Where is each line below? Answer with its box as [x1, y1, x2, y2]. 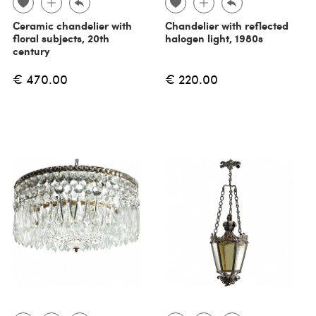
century [12, 43, 50, 59]
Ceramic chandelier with [12, 18, 132, 34]
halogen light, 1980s [165, 30, 263, 47]
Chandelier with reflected [165, 18, 288, 34]
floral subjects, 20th [12, 30, 109, 47]
